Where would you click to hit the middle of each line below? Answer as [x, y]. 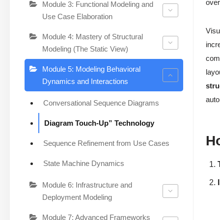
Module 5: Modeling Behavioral [91, 69]
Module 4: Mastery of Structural [93, 36]
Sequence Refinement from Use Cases [106, 143]
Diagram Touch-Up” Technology [99, 123]
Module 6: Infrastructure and [87, 185]
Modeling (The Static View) [85, 49]
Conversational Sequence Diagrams [101, 103]
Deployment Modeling [77, 197]
